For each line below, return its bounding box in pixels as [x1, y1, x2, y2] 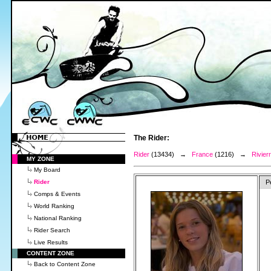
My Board [34, 166, 60, 173]
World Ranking [34, 203, 74, 209]
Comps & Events [34, 191, 80, 197]
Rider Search [34, 227, 70, 233]
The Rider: [134, 134, 169, 142]
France [192, 151, 213, 158]
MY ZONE [27, 155, 54, 162]
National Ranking [34, 215, 82, 221]
